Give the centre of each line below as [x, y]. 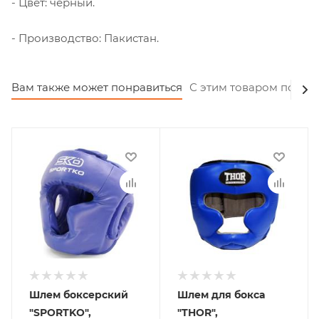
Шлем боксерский [79, 295]
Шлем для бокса [221, 295]
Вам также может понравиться [97, 88]
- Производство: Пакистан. [85, 38]
